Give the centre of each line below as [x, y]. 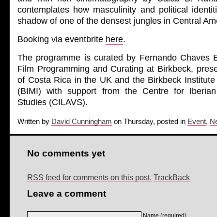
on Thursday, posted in [150, 122]
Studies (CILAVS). [53, 102]
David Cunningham [82, 122]
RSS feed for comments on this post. [89, 178]
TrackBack [172, 178]
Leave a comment [67, 194]
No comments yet [66, 153]
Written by [34, 122]
